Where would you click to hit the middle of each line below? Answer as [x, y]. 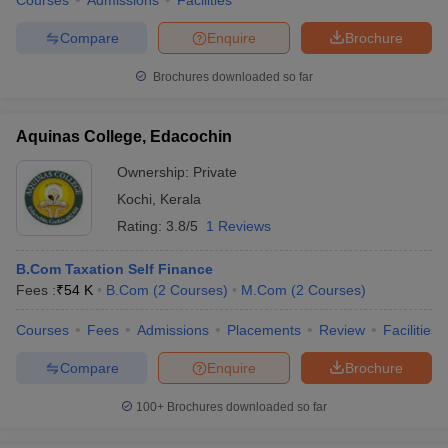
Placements [264, 330]
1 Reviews [238, 226]
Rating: [141, 226]
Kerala [180, 199]
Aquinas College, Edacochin [124, 136]
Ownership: [155, 172]
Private [215, 172]
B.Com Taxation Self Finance [114, 269]
